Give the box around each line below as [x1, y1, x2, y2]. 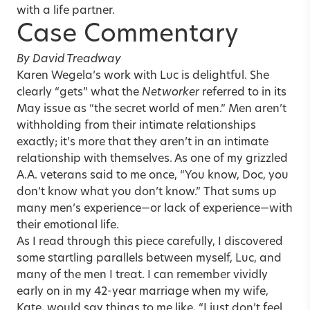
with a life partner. [17, 5, 115, 17]
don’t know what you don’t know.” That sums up [17, 186, 277, 198]
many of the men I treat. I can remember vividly [17, 269, 268, 281]
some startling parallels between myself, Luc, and [17, 253, 282, 264]
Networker [142, 86, 199, 98]
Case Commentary [17, 22, 238, 48]
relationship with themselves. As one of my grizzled [17, 153, 288, 165]
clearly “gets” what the [17, 86, 142, 98]
